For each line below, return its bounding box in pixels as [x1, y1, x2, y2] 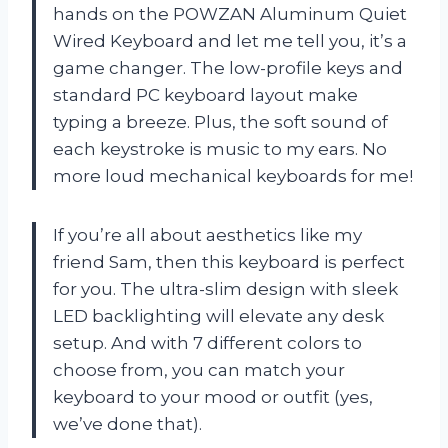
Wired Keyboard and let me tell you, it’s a [53, 30, 407, 51]
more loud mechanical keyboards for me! [53, 165, 413, 186]
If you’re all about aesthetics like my [53, 224, 362, 245]
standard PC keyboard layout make [53, 84, 358, 105]
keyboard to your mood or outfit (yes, [53, 386, 373, 407]
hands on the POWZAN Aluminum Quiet [53, 3, 407, 24]
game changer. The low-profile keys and [53, 57, 403, 78]
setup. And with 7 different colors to [53, 332, 362, 353]
